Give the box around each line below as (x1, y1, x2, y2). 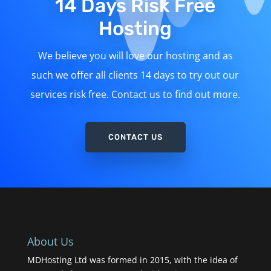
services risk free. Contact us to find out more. (30, 88, 241, 102)
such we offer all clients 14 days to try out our (31, 68, 240, 82)
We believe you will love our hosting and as (38, 49, 233, 63)
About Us (27, 234, 74, 249)
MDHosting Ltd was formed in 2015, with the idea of (27, 254, 238, 266)
